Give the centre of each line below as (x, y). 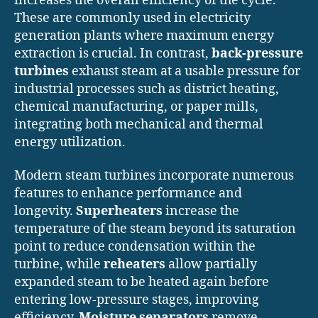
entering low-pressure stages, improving (137, 300)
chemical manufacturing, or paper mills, (136, 106)
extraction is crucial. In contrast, (113, 53)
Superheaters (119, 212)
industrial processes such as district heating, (147, 89)
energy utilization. (70, 142)
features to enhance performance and (128, 194)
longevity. (45, 212)
